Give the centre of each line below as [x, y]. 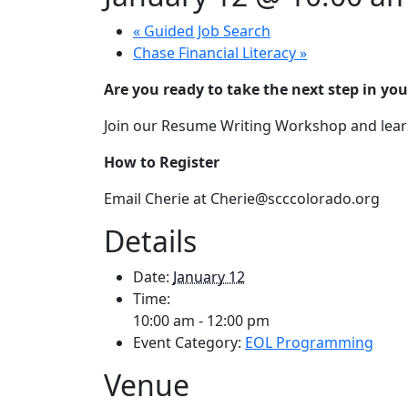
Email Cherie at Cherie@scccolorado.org [242, 199]
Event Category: [187, 343]
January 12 [209, 277]
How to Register [162, 163]
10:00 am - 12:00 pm [201, 321]
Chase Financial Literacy [216, 53]
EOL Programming [309, 343]
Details [150, 241]
